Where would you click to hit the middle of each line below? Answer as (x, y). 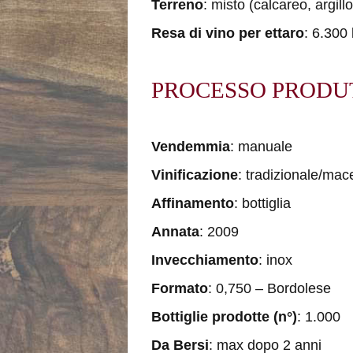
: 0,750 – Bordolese (269, 288)
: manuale (261, 147)
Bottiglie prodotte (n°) (224, 317)
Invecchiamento (205, 260)
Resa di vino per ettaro (228, 33)
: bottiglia (262, 203)
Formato (180, 288)
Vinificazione (195, 175)
